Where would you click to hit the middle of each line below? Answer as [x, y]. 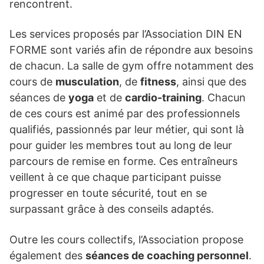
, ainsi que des [211, 81]
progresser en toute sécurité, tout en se [108, 193]
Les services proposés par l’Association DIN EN [126, 34]
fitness [158, 81]
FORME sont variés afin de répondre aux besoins [131, 49]
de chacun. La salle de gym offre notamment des [131, 65]
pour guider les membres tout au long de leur [121, 145]
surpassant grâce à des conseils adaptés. [112, 209]
